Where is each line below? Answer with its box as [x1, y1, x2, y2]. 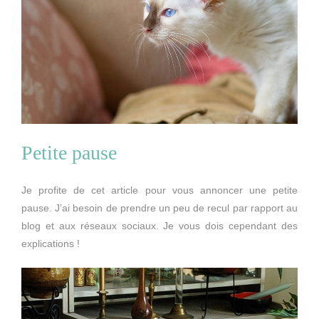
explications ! [21, 238, 80, 250]
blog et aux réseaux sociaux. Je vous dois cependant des [21, 220, 298, 232]
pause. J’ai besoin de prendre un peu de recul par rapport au [21, 202, 298, 214]
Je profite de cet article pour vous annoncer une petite [21, 184, 298, 197]
